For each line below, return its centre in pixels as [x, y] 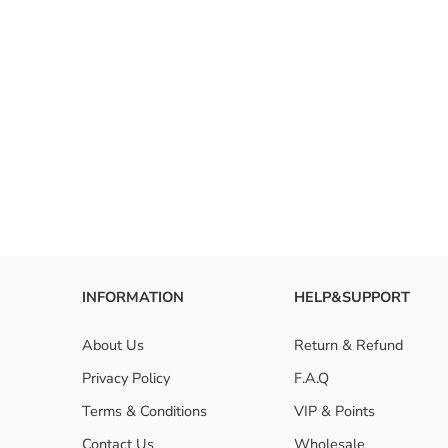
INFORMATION [133, 297]
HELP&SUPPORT [352, 297]
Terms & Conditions [144, 411]
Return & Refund [348, 345]
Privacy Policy [126, 378]
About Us [113, 345]
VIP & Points [334, 411]
